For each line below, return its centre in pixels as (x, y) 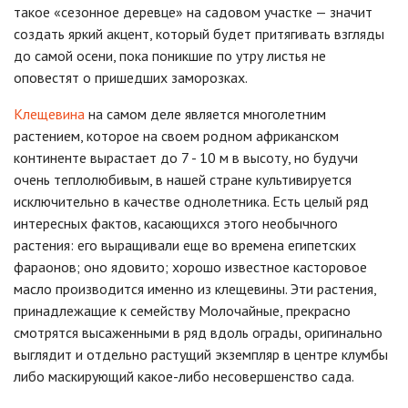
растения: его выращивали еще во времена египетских (185, 245)
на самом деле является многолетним (205, 114)
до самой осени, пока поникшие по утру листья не (170, 56)
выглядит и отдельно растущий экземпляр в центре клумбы (201, 355)
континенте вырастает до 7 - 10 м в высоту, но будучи (186, 158)
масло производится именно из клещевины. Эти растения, (195, 289)
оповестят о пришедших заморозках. (131, 78)
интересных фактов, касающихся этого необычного (176, 224)
